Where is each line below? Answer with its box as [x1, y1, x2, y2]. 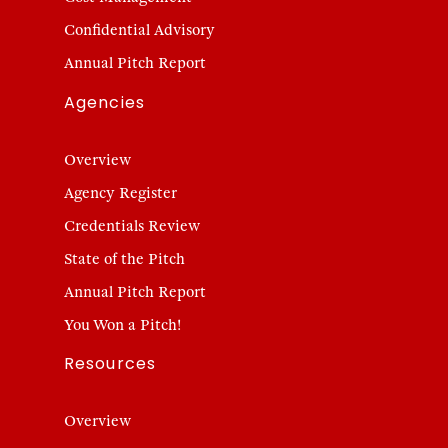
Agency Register [64, 183, 177, 202]
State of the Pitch [64, 249, 185, 268]
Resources [64, 352, 157, 375]
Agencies [64, 90, 145, 114]
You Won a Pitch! [64, 315, 181, 334]
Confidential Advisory [64, 21, 215, 40]
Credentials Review [64, 216, 200, 235]
